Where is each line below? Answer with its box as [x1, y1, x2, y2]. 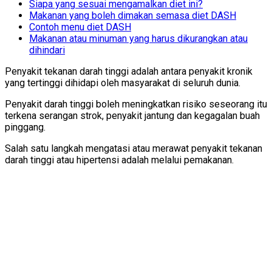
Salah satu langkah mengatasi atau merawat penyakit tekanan [5, 142, 262, 154]
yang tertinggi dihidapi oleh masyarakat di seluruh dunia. [5, 76, 240, 89]
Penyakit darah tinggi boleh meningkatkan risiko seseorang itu [5, 98, 267, 110]
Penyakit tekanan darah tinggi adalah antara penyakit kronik [5, 65, 253, 77]
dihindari [29, 44, 65, 56]
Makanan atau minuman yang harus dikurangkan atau [29, 32, 248, 44]
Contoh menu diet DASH [29, 21, 131, 33]
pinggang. [5, 121, 46, 133]
